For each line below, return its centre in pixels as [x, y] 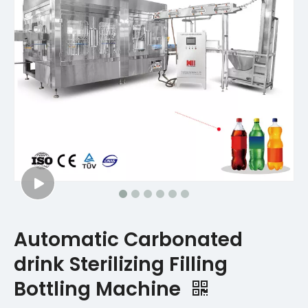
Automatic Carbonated [128, 240]
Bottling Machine [100, 289]
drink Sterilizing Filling [121, 264]
